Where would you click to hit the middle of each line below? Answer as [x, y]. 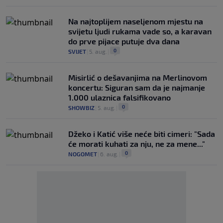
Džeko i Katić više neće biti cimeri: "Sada [142, 133]
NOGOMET [83, 154]
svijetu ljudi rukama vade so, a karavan [140, 31]
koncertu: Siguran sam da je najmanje [137, 87]
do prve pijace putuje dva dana [124, 41]
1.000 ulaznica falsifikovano [119, 97]
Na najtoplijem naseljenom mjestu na [136, 21]
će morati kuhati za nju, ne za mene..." [137, 143]
